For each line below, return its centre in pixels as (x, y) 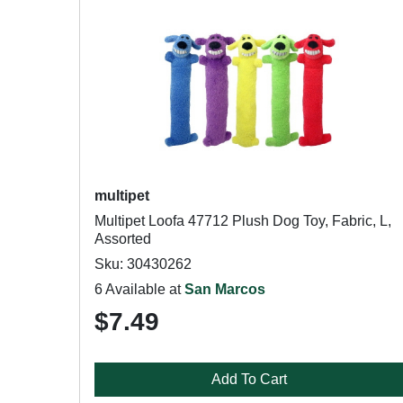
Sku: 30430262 (143, 264)
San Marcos (225, 289)
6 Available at (139, 289)
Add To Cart (250, 379)
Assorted (123, 239)
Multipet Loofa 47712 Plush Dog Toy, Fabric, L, (243, 221)
